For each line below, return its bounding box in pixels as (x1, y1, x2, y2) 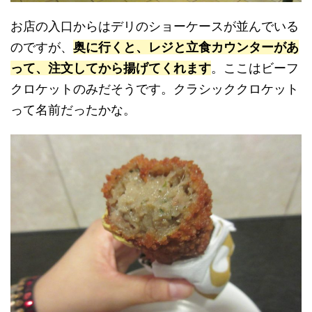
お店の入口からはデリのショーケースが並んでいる (10, 18, 299, 33)
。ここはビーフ (211, 60, 299, 75)
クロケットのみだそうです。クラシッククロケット (10, 81, 299, 96)
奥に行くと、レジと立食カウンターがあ (73, 39, 299, 54)
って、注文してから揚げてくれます (10, 60, 211, 75)
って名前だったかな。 (10, 102, 136, 117)
